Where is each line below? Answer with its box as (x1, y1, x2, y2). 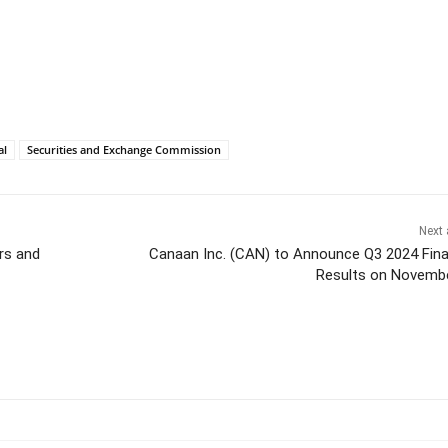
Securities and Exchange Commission (27, 141, 221, 157)
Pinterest (99, 340, 145, 356)
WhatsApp (225, 340, 278, 356)
